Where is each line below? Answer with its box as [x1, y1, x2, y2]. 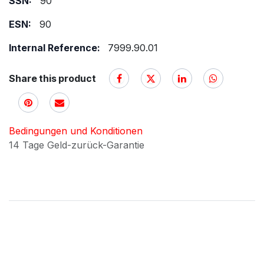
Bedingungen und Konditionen [9, 124, 143, 137]
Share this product [9, 72, 96, 84]
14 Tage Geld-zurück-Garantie [9, 138, 147, 151]
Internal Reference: [9, 42, 103, 54]
